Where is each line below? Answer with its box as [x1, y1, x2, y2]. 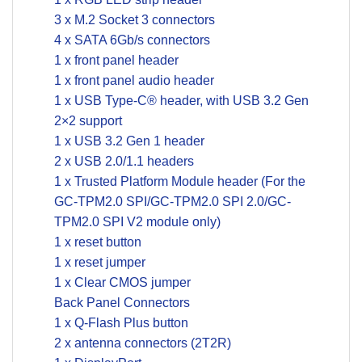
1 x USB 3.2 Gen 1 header [53, 134, 204, 149]
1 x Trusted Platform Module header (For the [53, 175, 305, 189]
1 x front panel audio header [53, 74, 214, 88]
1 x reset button [53, 235, 141, 250]
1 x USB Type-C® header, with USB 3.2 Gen [53, 94, 309, 108]
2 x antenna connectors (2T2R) [53, 336, 231, 351]
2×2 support [53, 114, 122, 128]
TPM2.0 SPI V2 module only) [53, 215, 221, 229]
